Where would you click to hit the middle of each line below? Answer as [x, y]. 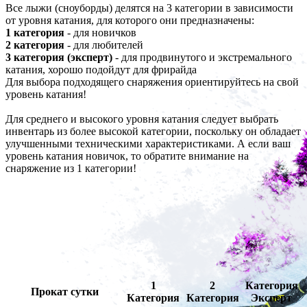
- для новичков [100, 32]
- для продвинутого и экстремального [202, 57]
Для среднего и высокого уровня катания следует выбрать [142, 119]
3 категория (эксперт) [59, 57]
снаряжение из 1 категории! [71, 168]
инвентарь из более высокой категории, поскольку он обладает [153, 131]
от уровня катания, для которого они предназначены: [130, 20]
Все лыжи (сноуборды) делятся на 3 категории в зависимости [149, 8]
